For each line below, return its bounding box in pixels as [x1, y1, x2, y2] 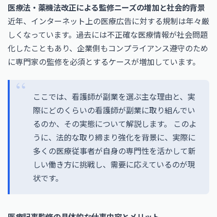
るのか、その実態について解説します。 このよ [33, 118, 197, 129]
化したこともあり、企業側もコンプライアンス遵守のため [8, 42, 208, 54]
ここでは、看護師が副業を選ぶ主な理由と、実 [33, 91, 195, 102]
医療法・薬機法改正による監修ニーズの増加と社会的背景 [8, 1, 205, 13]
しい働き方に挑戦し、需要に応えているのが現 [33, 158, 195, 170]
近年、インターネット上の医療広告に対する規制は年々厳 [8, 15, 209, 27]
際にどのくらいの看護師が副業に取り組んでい [33, 104, 195, 116]
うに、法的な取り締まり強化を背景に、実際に [33, 131, 196, 143]
